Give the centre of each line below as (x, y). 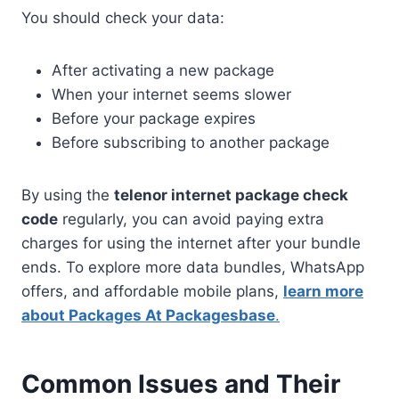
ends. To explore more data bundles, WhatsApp (193, 267)
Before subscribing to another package (191, 142)
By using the (68, 195)
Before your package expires (154, 118)
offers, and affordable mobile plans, (152, 291)
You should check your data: (123, 17)
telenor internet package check (231, 195)
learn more (323, 291)
